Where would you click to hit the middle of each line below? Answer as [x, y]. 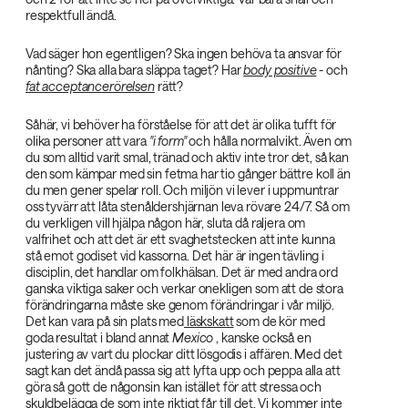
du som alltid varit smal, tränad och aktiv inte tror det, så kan [188, 157]
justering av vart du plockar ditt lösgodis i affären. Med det [184, 354]
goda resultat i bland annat [99, 337]
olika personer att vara [87, 141]
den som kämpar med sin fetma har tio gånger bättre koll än [188, 173]
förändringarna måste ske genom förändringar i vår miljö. [180, 305]
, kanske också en [262, 337]
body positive [280, 70]
